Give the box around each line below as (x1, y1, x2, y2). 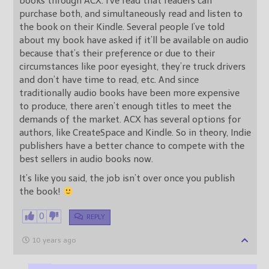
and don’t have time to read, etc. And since (19, 74, 159, 86)
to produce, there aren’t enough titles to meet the (19, 101, 231, 112)
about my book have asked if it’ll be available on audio (19, 35, 249, 46)
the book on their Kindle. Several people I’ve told (19, 22, 225, 33)
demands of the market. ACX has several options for (19, 114, 124, 125)
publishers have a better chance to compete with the (19, 141, 244, 152)
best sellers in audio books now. (19, 154, 153, 165)
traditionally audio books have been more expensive (19, 88, 240, 99)
